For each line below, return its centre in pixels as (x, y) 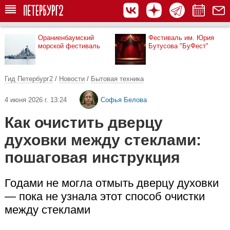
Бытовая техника (117, 79)
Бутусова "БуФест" (178, 46)
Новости (72, 79)
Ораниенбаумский (66, 38)
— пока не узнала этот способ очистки (105, 196)
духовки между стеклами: (103, 140)
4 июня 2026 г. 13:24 (36, 100)
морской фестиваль (69, 46)
